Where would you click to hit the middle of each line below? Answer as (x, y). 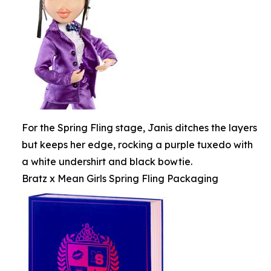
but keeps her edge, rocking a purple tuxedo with (137, 145)
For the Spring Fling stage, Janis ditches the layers (139, 128)
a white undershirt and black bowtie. (107, 162)
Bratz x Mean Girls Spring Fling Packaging (120, 178)
